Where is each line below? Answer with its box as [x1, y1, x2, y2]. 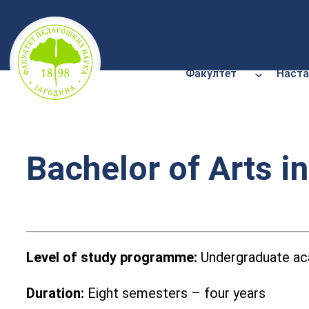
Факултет [186, 67, 237, 80]
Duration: [26, 285, 84, 302]
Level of [26, 249, 81, 266]
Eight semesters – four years [84, 285, 266, 302]
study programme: [81, 249, 197, 266]
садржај [5, 52, 57, 68]
